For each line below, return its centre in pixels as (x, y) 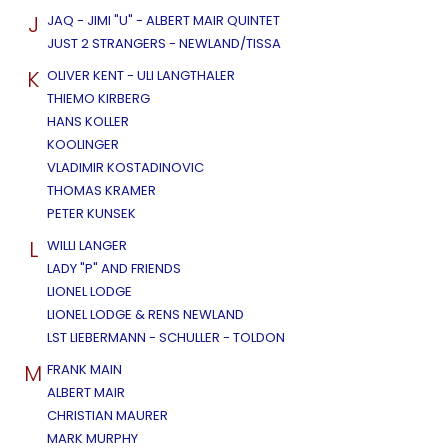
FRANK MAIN (84, 370)
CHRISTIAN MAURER (107, 416)
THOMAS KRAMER (101, 191)
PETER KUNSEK (91, 214)
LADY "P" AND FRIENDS (114, 269)
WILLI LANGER (87, 246)
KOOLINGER (83, 145)
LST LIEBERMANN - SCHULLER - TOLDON (166, 338)
